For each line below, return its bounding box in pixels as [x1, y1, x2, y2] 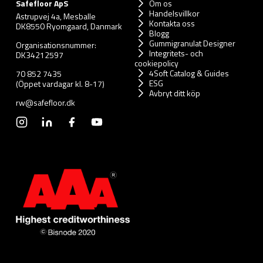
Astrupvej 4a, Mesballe [16, 9, 96, 22]
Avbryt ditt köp [149, 86, 200, 99]
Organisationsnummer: [16, 38, 97, 51]
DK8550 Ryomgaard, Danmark [16, 19, 123, 32]
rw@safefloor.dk [16, 96, 76, 109]
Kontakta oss [149, 16, 195, 29]
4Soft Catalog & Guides [149, 66, 229, 79]
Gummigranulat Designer [149, 36, 235, 49]
